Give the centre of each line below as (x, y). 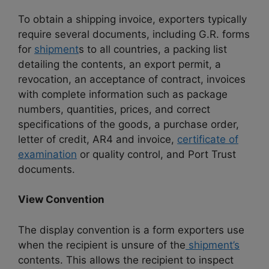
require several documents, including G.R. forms (134, 34)
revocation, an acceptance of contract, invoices (132, 79)
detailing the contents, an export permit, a (119, 64)
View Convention (61, 200)
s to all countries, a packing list (153, 49)
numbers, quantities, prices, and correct (114, 109)
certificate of (208, 139)
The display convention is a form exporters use (131, 230)
